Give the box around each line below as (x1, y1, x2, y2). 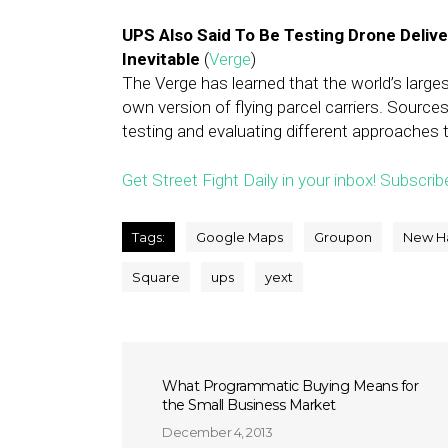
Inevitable (122, 49, 200, 69)
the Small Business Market (162, 396, 336, 414)
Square (132, 269, 180, 285)
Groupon (314, 229, 372, 245)
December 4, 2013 (162, 424, 272, 440)
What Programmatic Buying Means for (162, 377, 418, 395)
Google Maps (196, 229, 283, 245)
